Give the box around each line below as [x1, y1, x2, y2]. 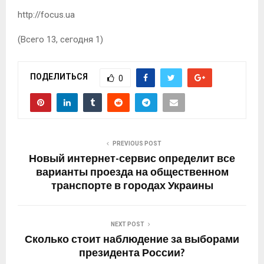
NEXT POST [110, 220, 144, 227]
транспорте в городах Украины [51, 177, 213, 195]
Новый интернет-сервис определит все [29, 150, 235, 168]
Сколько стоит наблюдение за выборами [25, 230, 239, 249]
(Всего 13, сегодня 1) [18, 34, 103, 45]
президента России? [79, 244, 185, 262]
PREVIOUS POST [112, 140, 161, 147]
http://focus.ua [18, 9, 75, 20]
